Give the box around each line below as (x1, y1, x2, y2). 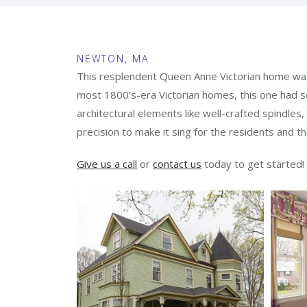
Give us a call (77, 157, 137, 171)
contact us (153, 157, 201, 171)
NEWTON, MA (77, 52, 149, 65)
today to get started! (201, 157, 304, 171)
